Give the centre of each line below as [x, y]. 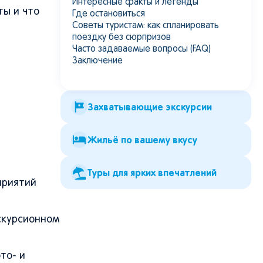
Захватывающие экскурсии [150, 107]
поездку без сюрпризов [122, 38]
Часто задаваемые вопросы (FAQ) [141, 49]
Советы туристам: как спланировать [146, 26]
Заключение [97, 61]
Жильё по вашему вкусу [142, 140]
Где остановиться [109, 14]
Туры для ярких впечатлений [152, 173]
